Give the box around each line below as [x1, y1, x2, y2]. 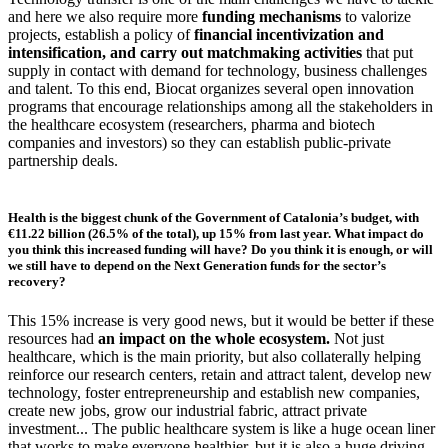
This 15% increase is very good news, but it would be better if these [8, 312, 434, 330]
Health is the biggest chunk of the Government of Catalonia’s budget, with [8, 209, 419, 225]
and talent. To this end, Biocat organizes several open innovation [8, 79, 414, 97]
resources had [8, 330, 98, 348]
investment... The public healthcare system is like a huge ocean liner [8, 420, 435, 438]
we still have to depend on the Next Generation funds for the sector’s [8, 257, 386, 273]
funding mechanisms [202, 7, 341, 25]
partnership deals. [8, 151, 118, 169]
